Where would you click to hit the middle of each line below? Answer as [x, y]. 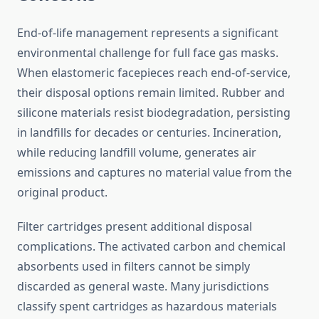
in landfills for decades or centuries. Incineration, [149, 133]
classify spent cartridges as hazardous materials [147, 307]
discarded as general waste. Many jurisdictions [143, 287]
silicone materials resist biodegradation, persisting [154, 113]
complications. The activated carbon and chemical [151, 247]
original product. [62, 193]
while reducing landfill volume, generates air [137, 153]
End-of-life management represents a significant [148, 33]
